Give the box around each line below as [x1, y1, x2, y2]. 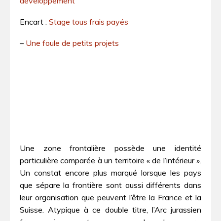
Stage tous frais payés [49, 16, 128, 27]
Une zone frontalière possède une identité [20, 143, 201, 153]
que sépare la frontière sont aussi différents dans [20, 180, 201, 190]
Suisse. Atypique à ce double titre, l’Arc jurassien [20, 204, 201, 215]
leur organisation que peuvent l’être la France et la [20, 192, 201, 202]
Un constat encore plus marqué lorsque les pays [20, 167, 201, 178]
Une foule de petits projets [26, 37, 119, 48]
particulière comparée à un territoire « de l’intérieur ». [20, 155, 201, 165]
